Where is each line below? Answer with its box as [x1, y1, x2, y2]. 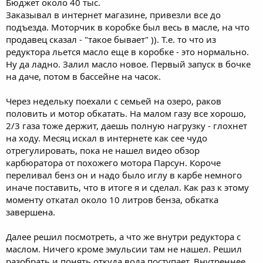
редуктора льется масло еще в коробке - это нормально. [6, 45, 249, 58]
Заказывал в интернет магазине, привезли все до [6, 8, 221, 21]
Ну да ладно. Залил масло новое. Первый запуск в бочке [6, 58, 251, 70]
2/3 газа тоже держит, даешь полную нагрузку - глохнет [6, 119, 247, 131]
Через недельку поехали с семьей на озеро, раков [6, 95, 221, 107]
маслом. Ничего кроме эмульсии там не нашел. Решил [6, 242, 242, 255]
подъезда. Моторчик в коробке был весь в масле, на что [6, 21, 249, 33]
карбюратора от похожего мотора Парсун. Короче [6, 156, 221, 168]
